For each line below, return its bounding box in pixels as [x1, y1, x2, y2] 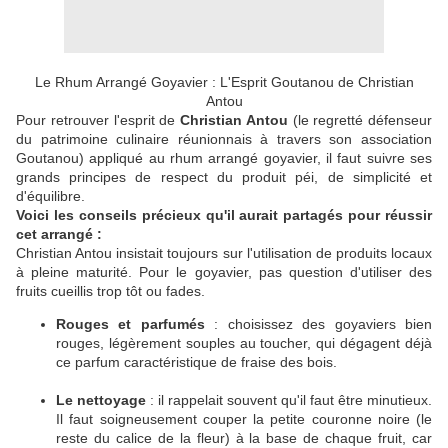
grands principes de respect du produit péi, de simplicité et [16, 169, 432, 186]
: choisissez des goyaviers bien [204, 316, 433, 333]
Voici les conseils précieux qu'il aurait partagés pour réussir [16, 207, 432, 224]
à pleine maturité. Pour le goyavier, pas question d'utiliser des [16, 264, 432, 281]
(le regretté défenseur [287, 112, 432, 129]
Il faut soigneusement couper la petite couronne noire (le [56, 411, 432, 428]
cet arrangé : [16, 226, 102, 243]
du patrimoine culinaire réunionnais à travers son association [16, 131, 432, 148]
